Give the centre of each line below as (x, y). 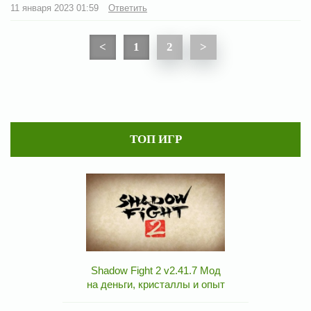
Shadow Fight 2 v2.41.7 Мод (155, 270)
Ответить (128, 8)
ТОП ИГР (155, 139)
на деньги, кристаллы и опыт (155, 284)
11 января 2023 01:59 (56, 8)
